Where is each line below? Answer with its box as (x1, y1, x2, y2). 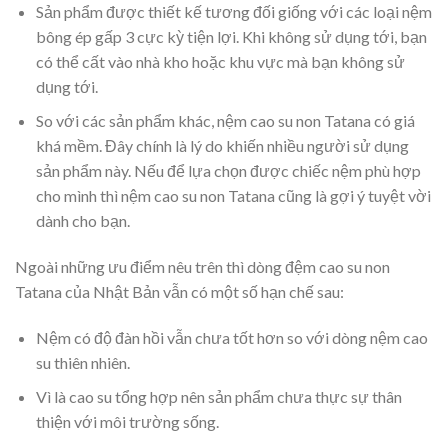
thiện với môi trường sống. (35, 412, 219, 432)
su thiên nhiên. (35, 352, 130, 372)
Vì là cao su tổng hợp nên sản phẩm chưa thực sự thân (35, 387, 402, 407)
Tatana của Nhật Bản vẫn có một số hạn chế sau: (15, 282, 344, 302)
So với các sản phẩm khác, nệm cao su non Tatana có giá (35, 111, 415, 131)
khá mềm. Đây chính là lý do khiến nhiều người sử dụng (35, 136, 409, 156)
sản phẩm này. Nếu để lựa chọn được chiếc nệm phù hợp (35, 161, 421, 181)
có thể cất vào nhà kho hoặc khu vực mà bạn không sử (35, 51, 405, 71)
